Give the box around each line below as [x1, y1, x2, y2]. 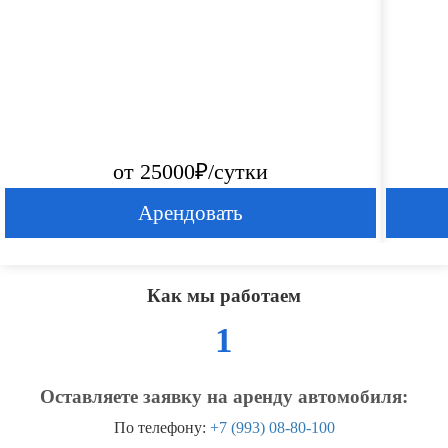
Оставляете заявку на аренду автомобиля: [40, 386, 408, 408]
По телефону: [113, 419, 210, 437]
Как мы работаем [147, 285, 301, 307]
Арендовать [137, 201, 243, 225]
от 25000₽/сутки [112, 159, 268, 185]
